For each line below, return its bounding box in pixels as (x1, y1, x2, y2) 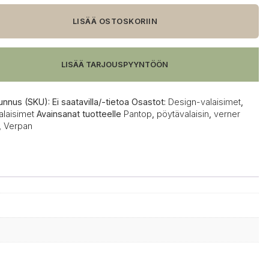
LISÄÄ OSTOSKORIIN (72, 17, 158, 26)
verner (213, 109, 240, 119)
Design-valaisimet (168, 97, 241, 107)
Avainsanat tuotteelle (36, 109, 124, 119)
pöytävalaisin (156, 109, 209, 119)
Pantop (123, 109, 152, 119)
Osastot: (131, 97, 168, 107)
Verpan (3, 121, 32, 131)
